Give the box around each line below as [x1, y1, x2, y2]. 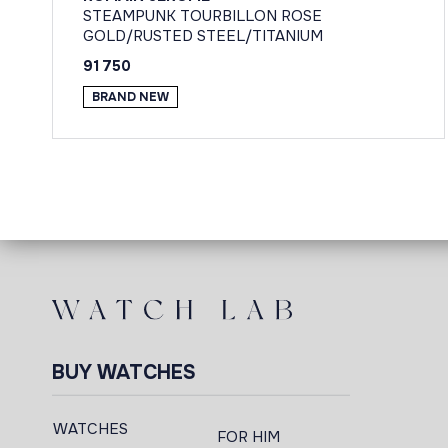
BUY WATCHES [52, 360, 196, 385]
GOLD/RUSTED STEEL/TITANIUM [83, 26, 323, 47]
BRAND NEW [92, 89, 169, 106]
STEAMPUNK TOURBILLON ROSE [83, 6, 322, 27]
